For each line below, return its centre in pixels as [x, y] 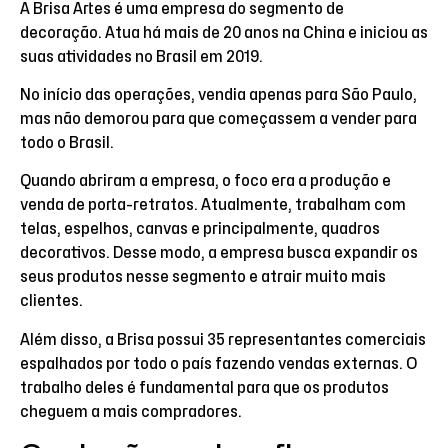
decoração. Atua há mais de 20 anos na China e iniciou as [224, 32]
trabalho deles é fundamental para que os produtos [204, 387]
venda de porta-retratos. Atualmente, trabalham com [213, 205]
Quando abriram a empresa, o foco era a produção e [205, 181]
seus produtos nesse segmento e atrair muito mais [203, 277]
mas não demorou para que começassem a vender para [218, 118]
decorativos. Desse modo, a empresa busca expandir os [219, 253]
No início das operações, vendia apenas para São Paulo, [218, 94]
